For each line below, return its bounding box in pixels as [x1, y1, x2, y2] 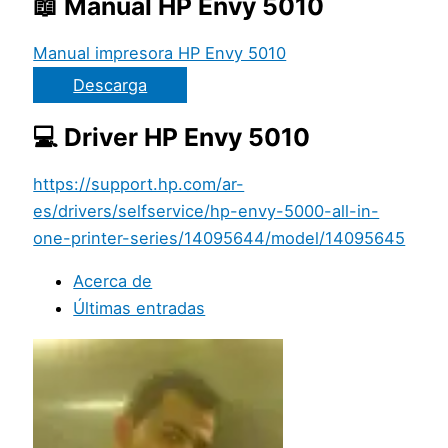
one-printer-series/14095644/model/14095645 [33, 228, 406, 249]
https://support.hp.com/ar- [33, 174, 245, 195]
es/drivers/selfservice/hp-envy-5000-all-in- [33, 201, 380, 222]
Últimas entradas [73, 298, 206, 319]
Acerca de [73, 271, 153, 292]
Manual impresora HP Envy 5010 [33, 43, 287, 64]
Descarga [73, 75, 148, 96]
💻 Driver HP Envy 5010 [33, 121, 311, 152]
